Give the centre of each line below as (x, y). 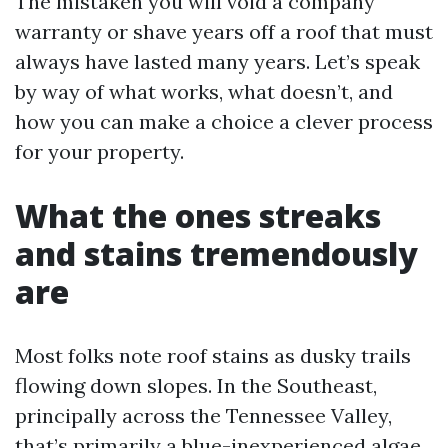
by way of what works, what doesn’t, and (204, 91)
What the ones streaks (198, 215)
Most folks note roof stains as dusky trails (213, 355)
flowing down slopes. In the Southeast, (196, 385)
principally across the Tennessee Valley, (203, 415)
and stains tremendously (216, 253)
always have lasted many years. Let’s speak (217, 61)
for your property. (99, 151)
